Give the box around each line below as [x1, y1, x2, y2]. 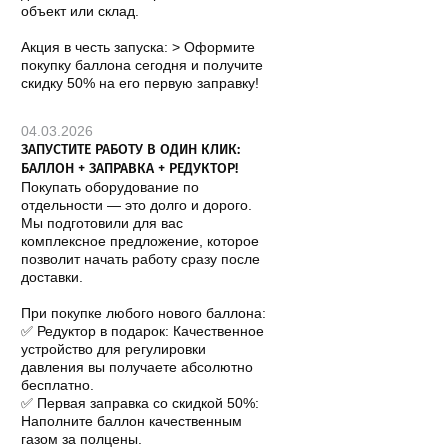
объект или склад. [21, 3, 140, 19]
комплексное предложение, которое [21, 233, 260, 249]
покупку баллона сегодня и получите [21, 57, 264, 73]
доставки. [21, 269, 84, 285]
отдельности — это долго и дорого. [21, 197, 253, 213]
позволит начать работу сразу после [21, 251, 261, 267]
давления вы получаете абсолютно [21, 359, 254, 375]
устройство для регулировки [21, 341, 207, 357]
